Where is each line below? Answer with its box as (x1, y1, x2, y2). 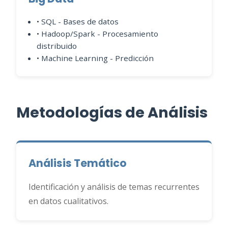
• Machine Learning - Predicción (37, 53, 154, 63)
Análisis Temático (28, 156, 127, 170)
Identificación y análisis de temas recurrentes (28, 181, 199, 192)
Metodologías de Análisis (16, 102, 208, 123)
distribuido (37, 41, 77, 51)
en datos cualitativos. (28, 195, 108, 207)
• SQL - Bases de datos (37, 16, 119, 26)
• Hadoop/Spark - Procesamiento (37, 28, 158, 39)
